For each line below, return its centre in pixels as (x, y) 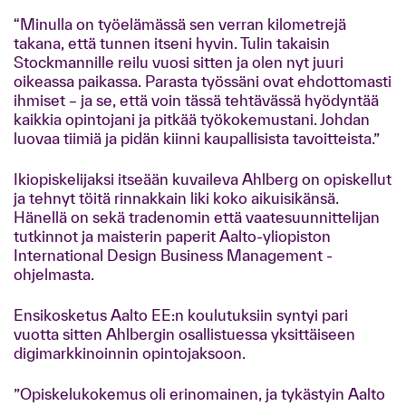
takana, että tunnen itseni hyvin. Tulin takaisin (172, 43)
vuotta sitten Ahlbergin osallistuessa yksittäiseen (184, 334)
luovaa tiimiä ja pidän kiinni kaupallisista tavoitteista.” (197, 138)
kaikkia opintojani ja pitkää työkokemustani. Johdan (192, 119)
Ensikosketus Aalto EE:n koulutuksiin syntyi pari (181, 315)
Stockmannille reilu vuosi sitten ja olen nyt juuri (179, 62)
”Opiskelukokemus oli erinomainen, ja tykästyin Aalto (199, 394)
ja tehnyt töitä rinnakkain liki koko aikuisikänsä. (176, 198)
